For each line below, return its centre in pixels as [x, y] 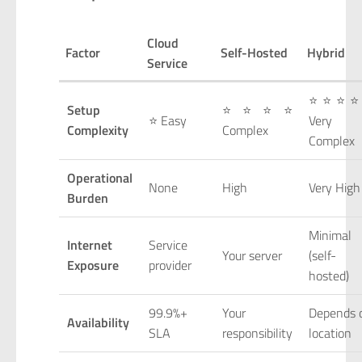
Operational [99, 177]
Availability [98, 322]
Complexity [97, 130]
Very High [334, 187]
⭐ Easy [167, 120]
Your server [252, 255]
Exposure [93, 265]
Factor [82, 52]
